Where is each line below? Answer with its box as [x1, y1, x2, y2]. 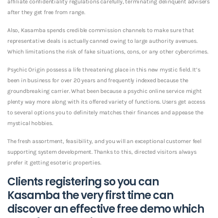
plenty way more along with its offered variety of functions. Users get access [7, 98, 205, 105]
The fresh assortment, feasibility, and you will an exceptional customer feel [7, 137, 201, 145]
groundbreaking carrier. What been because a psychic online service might [7, 87, 202, 94]
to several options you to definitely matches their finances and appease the [7, 109, 203, 116]
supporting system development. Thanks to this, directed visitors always [7, 148, 197, 155]
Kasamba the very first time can [7, 187, 173, 203]
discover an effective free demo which [7, 201, 204, 217]
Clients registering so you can [7, 174, 159, 189]
